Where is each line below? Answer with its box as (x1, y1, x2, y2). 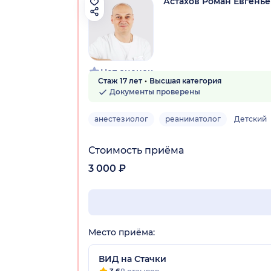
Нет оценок (100, 66, 153, 77)
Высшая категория (149, 76, 221, 85)
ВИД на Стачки (99, 253, 166, 264)
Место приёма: (88, 226, 155, 238)
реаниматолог (165, 114, 221, 123)
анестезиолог (94, 114, 148, 123)
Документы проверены (108, 87, 200, 96)
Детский (234, 114, 267, 123)
